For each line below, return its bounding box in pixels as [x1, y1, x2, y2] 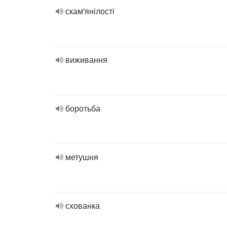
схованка [65, 200, 100, 211]
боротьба [65, 102, 100, 114]
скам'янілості [65, 5, 115, 17]
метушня [65, 151, 98, 163]
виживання [65, 54, 107, 65]
